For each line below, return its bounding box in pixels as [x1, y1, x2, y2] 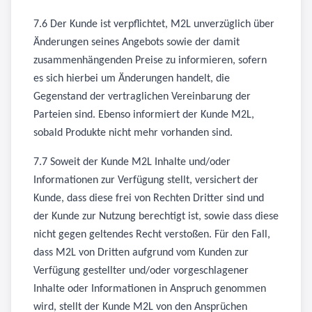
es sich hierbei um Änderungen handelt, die [33, 73, 230, 84]
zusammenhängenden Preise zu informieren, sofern [33, 55, 267, 66]
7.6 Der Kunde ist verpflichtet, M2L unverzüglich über [33, 19, 274, 30]
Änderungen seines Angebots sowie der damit [33, 37, 240, 48]
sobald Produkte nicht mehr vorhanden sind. [33, 127, 233, 139]
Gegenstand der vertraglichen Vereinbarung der [33, 91, 251, 102]
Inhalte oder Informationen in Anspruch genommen [33, 283, 266, 295]
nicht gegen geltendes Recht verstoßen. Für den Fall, [33, 229, 270, 240]
